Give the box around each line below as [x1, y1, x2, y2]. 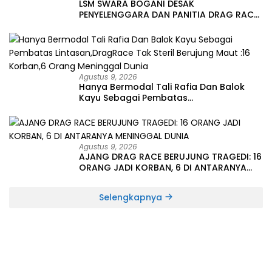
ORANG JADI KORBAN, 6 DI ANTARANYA [79, 161, 246, 174]
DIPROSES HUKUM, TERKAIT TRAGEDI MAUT [79, 19, 258, 32]
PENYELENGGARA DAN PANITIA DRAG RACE [79, 8, 258, 21]
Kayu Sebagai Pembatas [79, 91, 188, 104]
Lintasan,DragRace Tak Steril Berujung [79, 102, 246, 115]
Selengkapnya [99, 191, 165, 203]
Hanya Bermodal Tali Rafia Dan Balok [79, 80, 245, 93]
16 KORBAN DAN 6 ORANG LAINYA [79, 30, 220, 42]
